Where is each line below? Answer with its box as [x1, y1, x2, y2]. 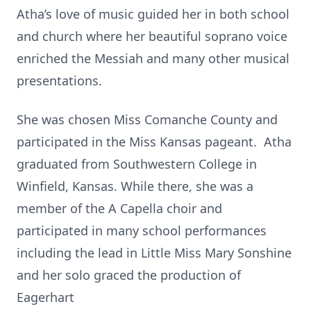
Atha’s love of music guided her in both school [17, 6, 289, 22]
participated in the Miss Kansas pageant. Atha [17, 133, 292, 150]
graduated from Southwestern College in [17, 155, 257, 172]
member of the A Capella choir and [17, 200, 222, 217]
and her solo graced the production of [17, 267, 241, 283]
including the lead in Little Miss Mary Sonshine [17, 244, 292, 261]
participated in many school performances [17, 222, 267, 239]
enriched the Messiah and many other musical [17, 50, 289, 67]
